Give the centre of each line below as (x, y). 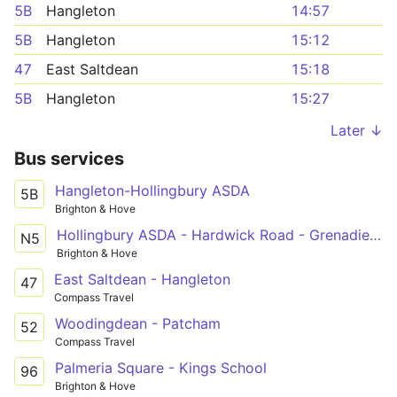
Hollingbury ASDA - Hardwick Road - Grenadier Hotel (375, 234)
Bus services (69, 159)
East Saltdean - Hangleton (142, 279)
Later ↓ (357, 130)
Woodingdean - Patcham (138, 323)
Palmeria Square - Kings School (161, 367)
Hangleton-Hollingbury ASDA (152, 191)
